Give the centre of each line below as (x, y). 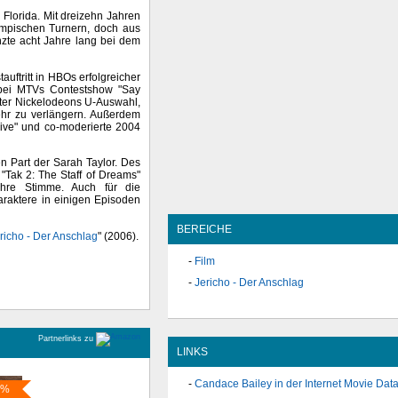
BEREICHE (204, 229)
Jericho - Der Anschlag (249, 283)
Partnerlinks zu (67, 339)
